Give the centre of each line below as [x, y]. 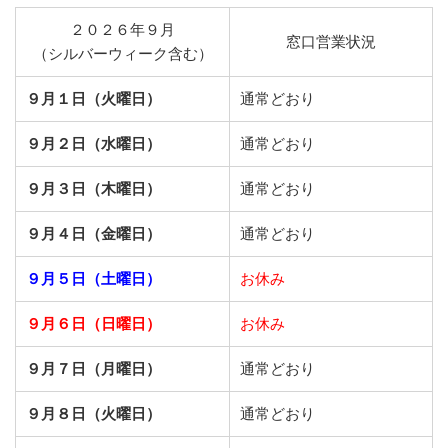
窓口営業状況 [331, 42]
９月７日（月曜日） [93, 369]
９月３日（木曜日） [93, 189]
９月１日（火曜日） [93, 99]
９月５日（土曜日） [93, 279]
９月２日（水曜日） [93, 144]
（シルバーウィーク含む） [122, 54]
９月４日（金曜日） [93, 234]
